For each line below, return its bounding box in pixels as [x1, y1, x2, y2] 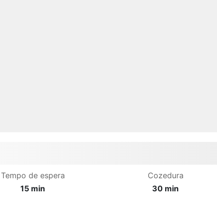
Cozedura [147, 170, 184, 180]
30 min [152, 183, 179, 193]
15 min [20, 183, 46, 193]
